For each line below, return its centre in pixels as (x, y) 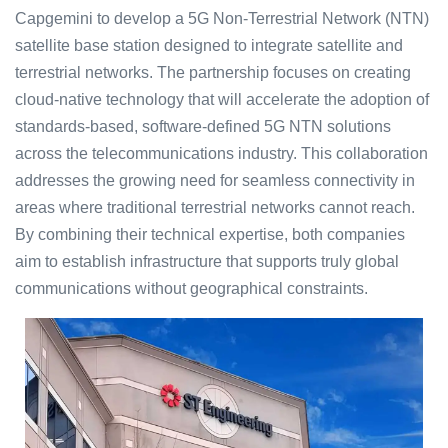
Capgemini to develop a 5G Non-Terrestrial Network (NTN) (222, 18)
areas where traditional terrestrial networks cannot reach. (215, 207)
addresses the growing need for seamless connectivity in (215, 180)
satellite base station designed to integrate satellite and (209, 45)
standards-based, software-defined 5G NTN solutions (203, 126)
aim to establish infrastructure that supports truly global (207, 261)
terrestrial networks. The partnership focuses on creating (213, 72)
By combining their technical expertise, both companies (210, 234)
